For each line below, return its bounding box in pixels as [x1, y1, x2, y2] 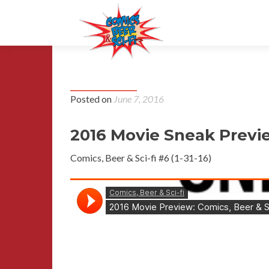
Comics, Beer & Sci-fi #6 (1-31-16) [70, 152, 211, 163]
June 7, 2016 [113, 93, 164, 104]
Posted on [70, 93, 113, 104]
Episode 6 [70, 72, 133, 86]
